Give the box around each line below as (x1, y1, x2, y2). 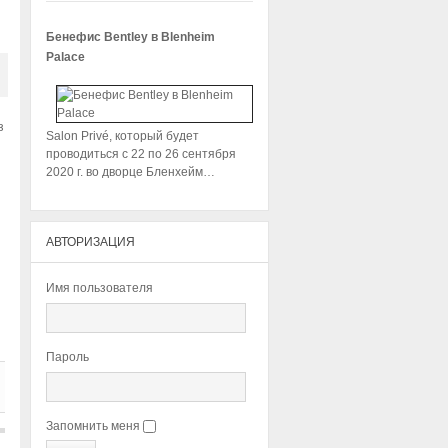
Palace (46, 50, 85, 64)
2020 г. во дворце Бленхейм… (46, 165, 215, 179)
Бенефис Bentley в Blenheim (46, 30, 215, 44)
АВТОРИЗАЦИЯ (46, 235, 135, 249)
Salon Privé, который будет (46, 129, 199, 143)
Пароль (46, 350, 89, 364)
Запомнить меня (46, 419, 140, 433)
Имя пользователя (46, 281, 153, 295)
